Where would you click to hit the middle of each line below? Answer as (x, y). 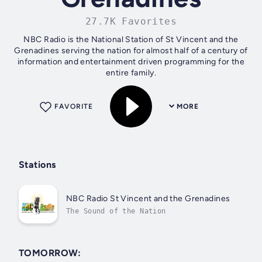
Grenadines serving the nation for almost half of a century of (131, 50)
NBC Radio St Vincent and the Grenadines (148, 198)
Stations (37, 164)
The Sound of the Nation (116, 211)
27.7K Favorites (131, 21)
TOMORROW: (50, 253)
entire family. (131, 73)
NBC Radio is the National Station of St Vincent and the (131, 39)
